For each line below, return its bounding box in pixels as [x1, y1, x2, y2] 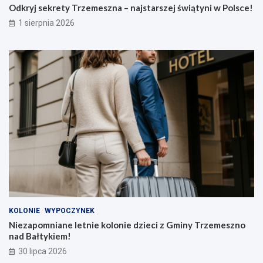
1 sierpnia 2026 [18, 18, 75, 28]
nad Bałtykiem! [9, 230, 71, 241]
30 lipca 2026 [18, 246, 67, 256]
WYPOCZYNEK [45, 206, 95, 215]
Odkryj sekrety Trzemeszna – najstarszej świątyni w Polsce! [9, 2, 253, 13]
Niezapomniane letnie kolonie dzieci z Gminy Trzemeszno [9, 219, 245, 230]
